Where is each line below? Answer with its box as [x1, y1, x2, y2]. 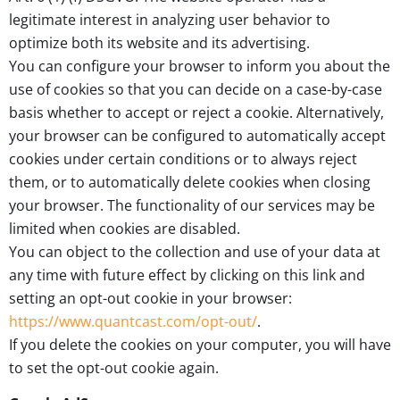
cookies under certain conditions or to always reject [9, 148, 357, 169]
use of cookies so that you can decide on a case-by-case [9, 79, 382, 99]
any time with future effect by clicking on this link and [9, 264, 365, 285]
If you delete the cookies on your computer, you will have [9, 334, 391, 354]
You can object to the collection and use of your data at [9, 241, 380, 262]
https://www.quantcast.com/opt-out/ [9, 311, 257, 331]
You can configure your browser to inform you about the [9, 55, 390, 76]
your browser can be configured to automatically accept [9, 125, 386, 146]
